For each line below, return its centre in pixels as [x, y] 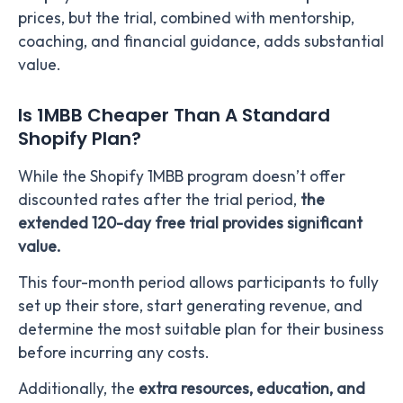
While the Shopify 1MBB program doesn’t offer [182, 177]
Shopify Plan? [82, 139]
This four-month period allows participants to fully [198, 282]
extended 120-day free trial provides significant [190, 224]
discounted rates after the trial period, [159, 200]
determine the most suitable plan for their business [201, 329]
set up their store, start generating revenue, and [190, 305]
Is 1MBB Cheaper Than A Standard [174, 116]
